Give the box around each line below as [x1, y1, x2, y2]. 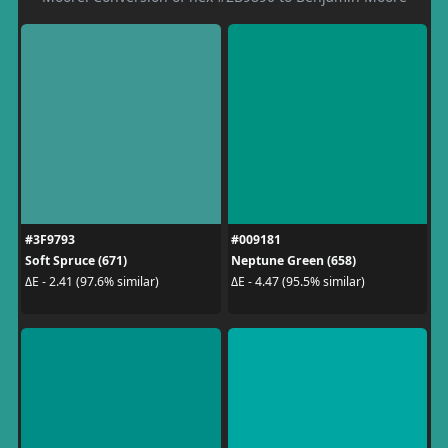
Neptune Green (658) [231, 251, 356, 269]
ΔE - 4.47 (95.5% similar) [231, 273, 365, 290]
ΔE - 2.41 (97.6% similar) [24, 273, 159, 290]
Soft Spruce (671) [24, 251, 127, 269]
